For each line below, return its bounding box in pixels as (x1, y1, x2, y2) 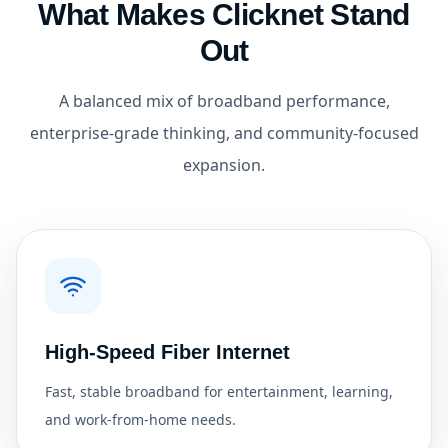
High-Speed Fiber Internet (45, 341, 290, 363)
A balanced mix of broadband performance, (58, 90, 390, 112)
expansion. (183, 154, 265, 176)
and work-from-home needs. (45, 410, 236, 429)
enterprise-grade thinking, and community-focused (29, 122, 419, 144)
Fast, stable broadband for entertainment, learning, (45, 382, 393, 401)
